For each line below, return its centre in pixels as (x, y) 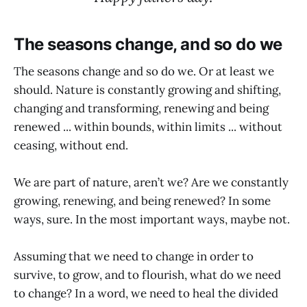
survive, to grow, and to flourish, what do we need (147, 275)
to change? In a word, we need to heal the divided (146, 294)
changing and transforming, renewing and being (141, 109)
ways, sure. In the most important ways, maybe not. (152, 220)
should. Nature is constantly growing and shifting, (147, 90)
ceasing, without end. (71, 146)
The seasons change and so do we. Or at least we (144, 72)
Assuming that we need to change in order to (134, 257)
